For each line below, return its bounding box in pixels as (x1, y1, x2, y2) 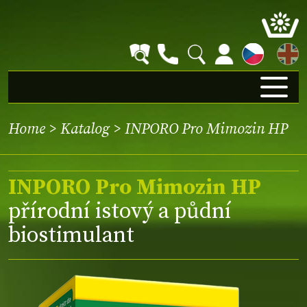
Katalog (60, 119, 110, 138)
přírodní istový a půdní (8, 198, 232, 226)
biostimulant (8, 222, 134, 250)
